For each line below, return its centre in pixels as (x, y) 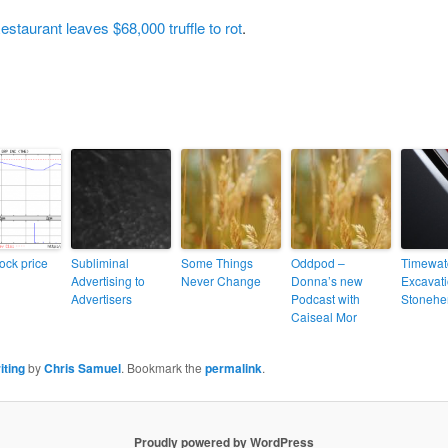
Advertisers (101, 298)
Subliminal (99, 262)
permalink (233, 367)
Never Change (220, 280)
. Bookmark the (162, 367)
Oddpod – (317, 262)
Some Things (216, 262)
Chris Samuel (82, 367)
